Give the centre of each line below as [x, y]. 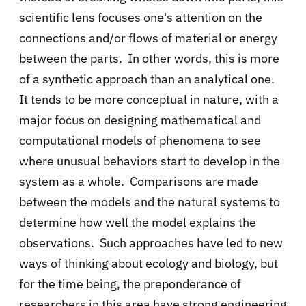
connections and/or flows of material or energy [148, 38]
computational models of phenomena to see [140, 141]
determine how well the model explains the [138, 223]
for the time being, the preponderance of [130, 284]
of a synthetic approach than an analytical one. [148, 79]
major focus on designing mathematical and [140, 120]
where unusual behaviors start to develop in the [150, 161]
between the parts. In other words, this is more [149, 59]
